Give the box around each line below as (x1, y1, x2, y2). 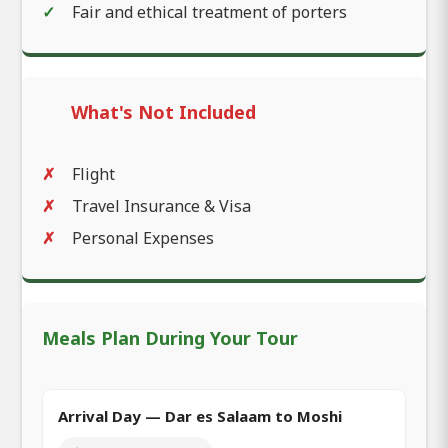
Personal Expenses (72, 226, 214, 249)
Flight (72, 162, 115, 185)
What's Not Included (71, 99, 256, 124)
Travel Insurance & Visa (72, 194, 251, 217)
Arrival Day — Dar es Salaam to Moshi (58, 405, 342, 426)
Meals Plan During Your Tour (42, 325, 298, 350)
